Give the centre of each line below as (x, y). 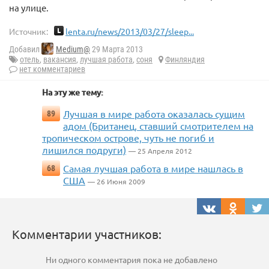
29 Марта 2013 (116, 50)
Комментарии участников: (87, 234)
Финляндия (185, 60)
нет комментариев (52, 69)
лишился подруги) (84, 150)
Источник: (29, 31)
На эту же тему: (73, 92)
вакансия (60, 60)
